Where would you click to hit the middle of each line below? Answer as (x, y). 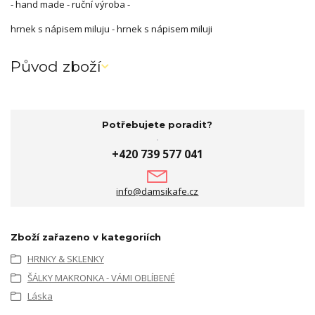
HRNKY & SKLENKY (65, 259)
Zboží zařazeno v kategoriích (86, 237)
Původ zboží (56, 67)
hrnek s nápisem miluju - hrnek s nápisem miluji (111, 28)
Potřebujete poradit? (157, 124)
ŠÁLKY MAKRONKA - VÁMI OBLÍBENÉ (101, 277)
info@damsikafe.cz (157, 191)
